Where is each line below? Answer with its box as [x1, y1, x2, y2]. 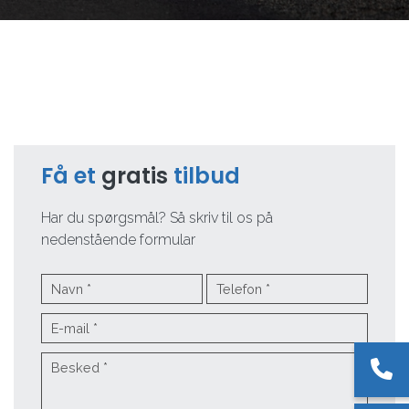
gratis [101, 161, 168, 191]
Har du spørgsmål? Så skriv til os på [41, 209, 273, 226]
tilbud [168, 161, 240, 191]
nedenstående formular [41, 231, 195, 248]
